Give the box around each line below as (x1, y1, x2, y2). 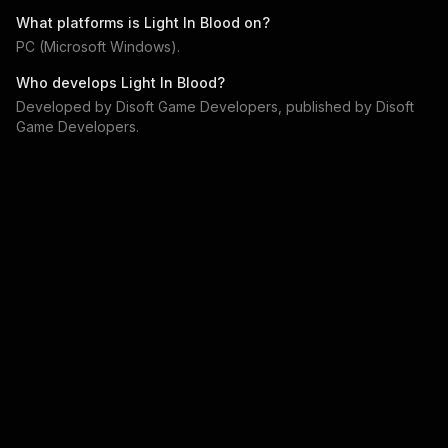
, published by (278, 98, 376, 116)
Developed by (16, 98, 116, 116)
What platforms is (16, 14, 144, 32)
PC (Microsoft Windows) (16, 38, 177, 56)
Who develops (16, 74, 121, 92)
